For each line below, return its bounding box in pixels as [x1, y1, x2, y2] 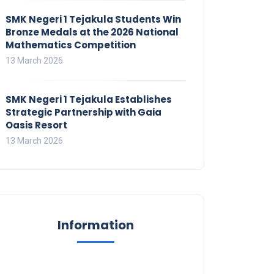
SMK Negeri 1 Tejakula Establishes [6, 92, 172, 106]
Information [57, 216, 134, 234]
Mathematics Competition [6, 38, 136, 51]
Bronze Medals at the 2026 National [6, 25, 179, 39]
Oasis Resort [6, 118, 67, 131]
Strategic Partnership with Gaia [6, 105, 161, 119]
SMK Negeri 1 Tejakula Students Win [6, 12, 181, 26]
